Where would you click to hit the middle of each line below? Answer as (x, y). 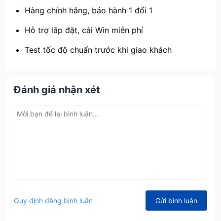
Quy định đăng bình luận (53, 201)
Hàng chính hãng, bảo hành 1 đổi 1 (89, 10)
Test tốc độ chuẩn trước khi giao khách (98, 50)
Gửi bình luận (176, 201)
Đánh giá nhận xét (57, 90)
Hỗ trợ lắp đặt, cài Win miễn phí (84, 30)
